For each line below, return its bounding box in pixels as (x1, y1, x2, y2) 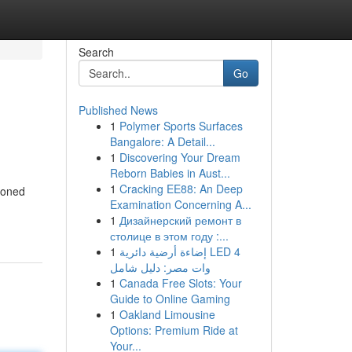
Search (78, 44, 114, 60)
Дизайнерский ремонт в (119, 212, 241, 228)
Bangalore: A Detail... (109, 134, 215, 149)
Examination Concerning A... (109, 196, 251, 212)
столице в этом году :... (109, 228, 229, 244)
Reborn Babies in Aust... (109, 165, 230, 181)
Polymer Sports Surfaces (119, 118, 243, 134)
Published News (78, 102, 158, 118)
